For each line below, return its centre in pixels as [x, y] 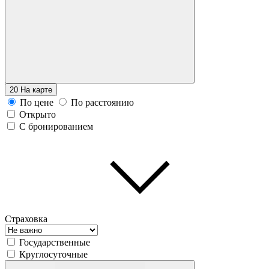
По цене [37, 102]
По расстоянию [102, 102]
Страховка [26, 219]
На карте [36, 89]
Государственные [55, 242]
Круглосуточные [53, 254]
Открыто [38, 114]
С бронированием [56, 126]
